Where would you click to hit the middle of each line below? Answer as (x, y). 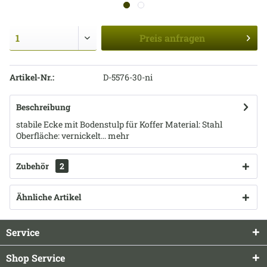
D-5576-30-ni (128, 77)
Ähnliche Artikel (49, 197)
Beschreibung (43, 107)
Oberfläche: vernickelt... (61, 136)
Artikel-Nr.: (32, 77)
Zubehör (33, 166)
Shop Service (35, 258)
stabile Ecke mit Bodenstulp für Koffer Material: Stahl (119, 124)
